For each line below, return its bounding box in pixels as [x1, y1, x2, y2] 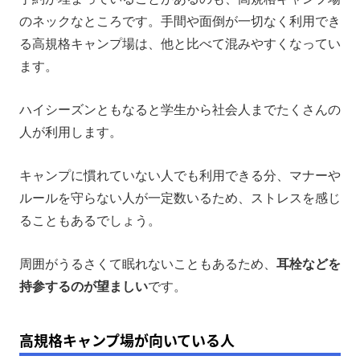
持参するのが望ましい [19, 279, 148, 293]
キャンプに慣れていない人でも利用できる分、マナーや [19, 168, 341, 182]
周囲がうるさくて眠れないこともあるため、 [19, 256, 276, 271]
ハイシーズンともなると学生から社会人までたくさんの [19, 102, 341, 117]
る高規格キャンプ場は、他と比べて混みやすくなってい [19, 36, 341, 51]
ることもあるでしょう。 [19, 213, 161, 227]
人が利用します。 [19, 125, 122, 139]
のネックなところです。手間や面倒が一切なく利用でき [19, 14, 341, 28]
